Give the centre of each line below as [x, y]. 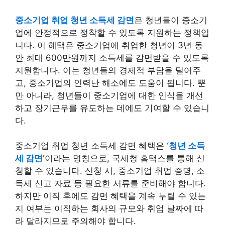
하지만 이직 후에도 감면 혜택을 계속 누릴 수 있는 [110, 196]
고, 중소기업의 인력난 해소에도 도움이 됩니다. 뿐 [110, 83]
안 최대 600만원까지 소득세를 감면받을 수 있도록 [112, 58]
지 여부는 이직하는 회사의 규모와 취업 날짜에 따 [109, 208]
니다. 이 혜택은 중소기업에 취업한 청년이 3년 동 [109, 45]
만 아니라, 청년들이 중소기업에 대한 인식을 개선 [109, 95]
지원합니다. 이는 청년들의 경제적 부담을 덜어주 [108, 70]
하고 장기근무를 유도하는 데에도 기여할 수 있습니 [112, 108]
